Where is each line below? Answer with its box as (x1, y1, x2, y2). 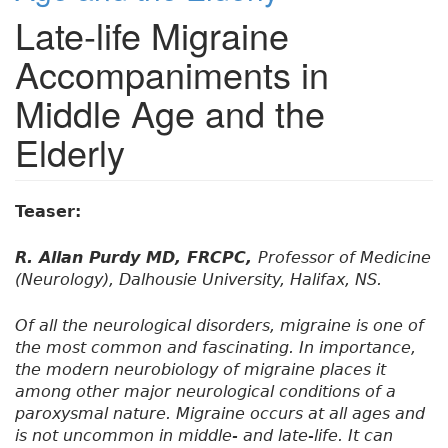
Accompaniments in (15, 48, 329, 100)
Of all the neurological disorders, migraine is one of (15, 316, 424, 336)
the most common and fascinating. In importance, (15, 338, 416, 358)
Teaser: (15, 202, 87, 222)
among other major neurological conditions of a (15, 382, 396, 402)
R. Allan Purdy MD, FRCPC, (15, 248, 258, 268)
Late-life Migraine (15, 9, 289, 61)
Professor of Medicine (258, 248, 431, 268)
